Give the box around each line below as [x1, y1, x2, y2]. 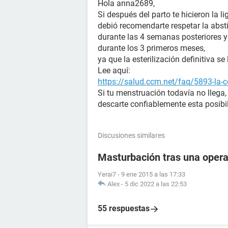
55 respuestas [98, 204, 150, 213]
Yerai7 [98, 170, 116, 178]
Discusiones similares [98, 131, 165, 139]
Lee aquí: [98, 66, 130, 75]
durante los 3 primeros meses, [98, 43, 205, 53]
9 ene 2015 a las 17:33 [121, 170, 185, 178]
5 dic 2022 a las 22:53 [125, 180, 187, 188]
